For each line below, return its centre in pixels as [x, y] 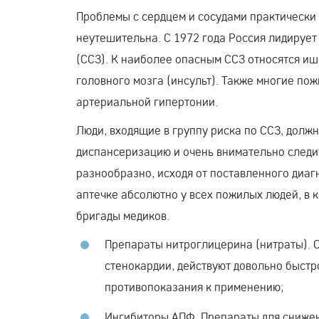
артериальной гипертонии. [147, 101]
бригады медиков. [123, 215]
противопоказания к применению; [194, 286]
